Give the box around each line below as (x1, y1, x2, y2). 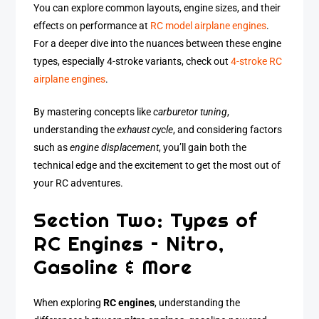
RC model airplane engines (150, 19, 267, 32)
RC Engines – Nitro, (33, 230, 225, 256)
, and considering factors (173, 124, 283, 137)
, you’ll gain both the (159, 142, 247, 155)
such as (33, 142, 70, 155)
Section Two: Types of (33, 206, 258, 232)
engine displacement (70, 142, 159, 155)
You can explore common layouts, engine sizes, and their (33, 1, 281, 14)
